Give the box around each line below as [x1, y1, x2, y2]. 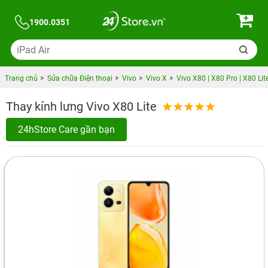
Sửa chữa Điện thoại [47, 74, 112, 83]
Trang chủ [4, 74, 38, 83]
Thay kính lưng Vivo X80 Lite [6, 99, 157, 114]
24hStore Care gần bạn [18, 124, 115, 135]
